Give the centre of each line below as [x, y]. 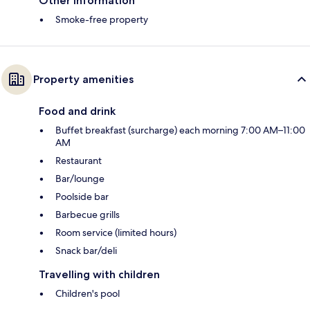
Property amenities [83, 80]
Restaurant [79, 161]
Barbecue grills [88, 215]
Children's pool [88, 294]
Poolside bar [82, 197]
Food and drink [77, 111]
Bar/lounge [80, 179]
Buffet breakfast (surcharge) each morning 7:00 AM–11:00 [180, 130]
